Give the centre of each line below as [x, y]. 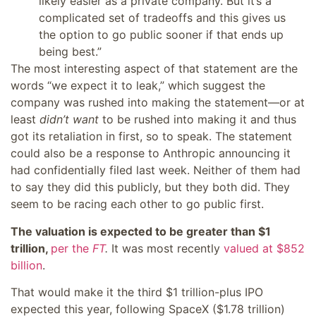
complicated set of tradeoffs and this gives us [162, 18]
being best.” [70, 52]
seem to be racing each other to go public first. [137, 204]
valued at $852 [264, 248]
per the [72, 248]
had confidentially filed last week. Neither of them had [156, 170]
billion [26, 265]
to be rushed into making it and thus [197, 120]
